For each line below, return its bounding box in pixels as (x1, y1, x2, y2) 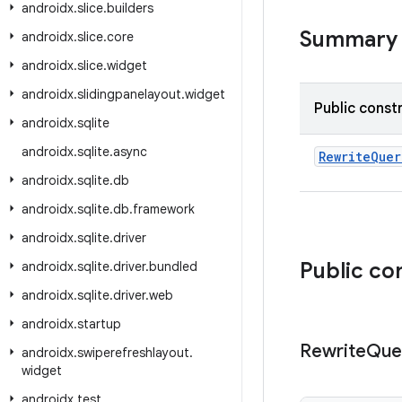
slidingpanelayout (77, 86, 181, 102)
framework (133, 201, 195, 217)
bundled (149, 258, 197, 275)
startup (77, 316, 121, 332)
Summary (300, 26, 398, 53)
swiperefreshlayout (77, 345, 189, 361)
